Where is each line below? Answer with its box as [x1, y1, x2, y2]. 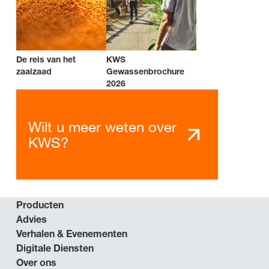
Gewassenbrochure [106, 66, 184, 77]
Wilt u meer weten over [28, 118, 177, 136]
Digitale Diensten [16, 242, 94, 255]
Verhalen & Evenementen [16, 228, 127, 240]
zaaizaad [16, 66, 52, 77]
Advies [16, 213, 47, 226]
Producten [16, 199, 64, 211]
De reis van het [16, 54, 76, 65]
